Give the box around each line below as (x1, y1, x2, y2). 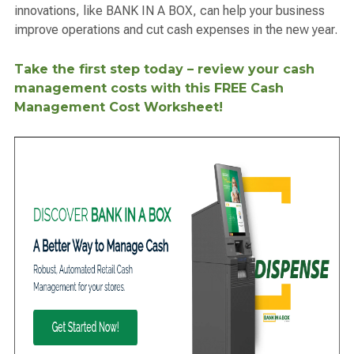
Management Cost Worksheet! (14, 99, 223, 115)
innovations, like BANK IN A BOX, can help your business (14, 3, 325, 19)
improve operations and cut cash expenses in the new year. (14, 22, 337, 38)
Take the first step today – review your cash (14, 61, 314, 77)
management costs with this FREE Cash (14, 80, 284, 96)
